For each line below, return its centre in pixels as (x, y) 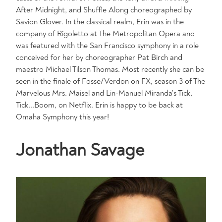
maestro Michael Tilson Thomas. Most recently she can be (110, 69)
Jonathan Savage (80, 150)
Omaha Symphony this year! (62, 117)
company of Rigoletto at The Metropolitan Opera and (105, 34)
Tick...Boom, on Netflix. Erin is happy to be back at (99, 105)
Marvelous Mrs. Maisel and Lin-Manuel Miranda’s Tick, (104, 93)
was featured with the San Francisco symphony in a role (107, 46)
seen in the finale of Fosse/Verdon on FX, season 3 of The (111, 81)
